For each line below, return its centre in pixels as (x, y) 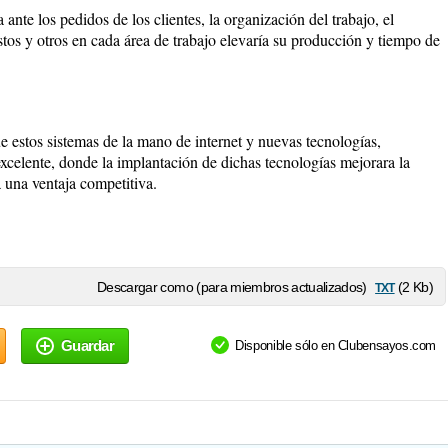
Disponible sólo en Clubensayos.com (335, 345)
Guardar (87, 345)
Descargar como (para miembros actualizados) (232, 287)
